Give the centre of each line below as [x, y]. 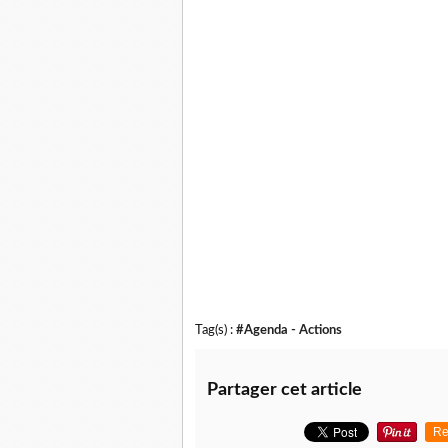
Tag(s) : [215, 330]
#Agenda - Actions [289, 330]
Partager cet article [284, 390]
